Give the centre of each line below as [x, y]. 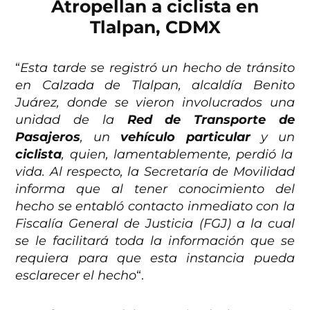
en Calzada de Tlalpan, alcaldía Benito [155, 85]
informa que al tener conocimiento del [155, 189]
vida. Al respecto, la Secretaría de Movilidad [155, 172]
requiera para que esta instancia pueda [155, 258]
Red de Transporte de [211, 120]
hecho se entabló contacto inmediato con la [155, 207]
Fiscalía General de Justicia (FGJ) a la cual [155, 224]
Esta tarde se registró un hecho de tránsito [157, 68]
